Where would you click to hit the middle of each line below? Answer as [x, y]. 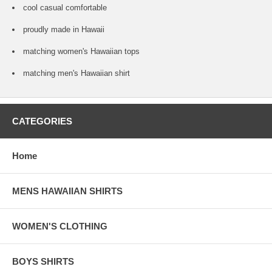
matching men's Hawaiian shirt [76, 73]
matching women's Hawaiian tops [81, 52]
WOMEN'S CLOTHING [60, 226]
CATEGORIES [42, 121]
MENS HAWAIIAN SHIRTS [67, 191]
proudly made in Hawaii [64, 30]
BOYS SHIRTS [43, 262]
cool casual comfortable [65, 8]
